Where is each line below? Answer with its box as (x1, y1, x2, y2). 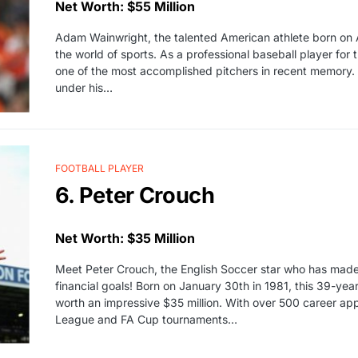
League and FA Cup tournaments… (54, 312, 237, 326)
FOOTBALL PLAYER (54, 161, 144, 174)
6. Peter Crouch (54, 181, 215, 209)
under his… (54, 81, 113, 95)
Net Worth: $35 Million (54, 229, 195, 246)
